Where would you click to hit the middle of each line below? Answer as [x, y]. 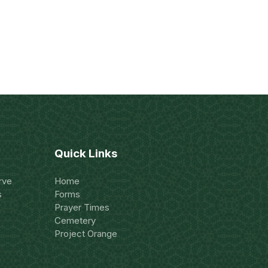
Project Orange [86, 234]
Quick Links [86, 153]
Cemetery [75, 220]
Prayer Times [82, 207]
